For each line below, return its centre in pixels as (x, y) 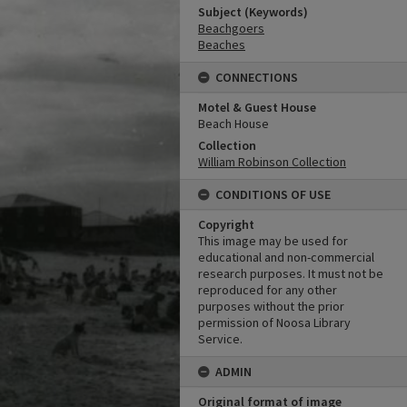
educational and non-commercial (286, 257)
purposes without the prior (271, 306)
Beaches (222, 45)
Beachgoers (231, 28)
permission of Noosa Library (274, 323)
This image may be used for (273, 241)
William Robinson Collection (272, 162)
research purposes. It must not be (291, 273)
